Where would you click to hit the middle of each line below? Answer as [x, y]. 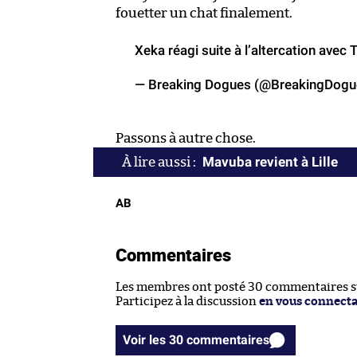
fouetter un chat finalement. [204, 13]
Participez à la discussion [187, 301]
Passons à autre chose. [186, 138]
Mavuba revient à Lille [270, 161]
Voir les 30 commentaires [228, 339]
